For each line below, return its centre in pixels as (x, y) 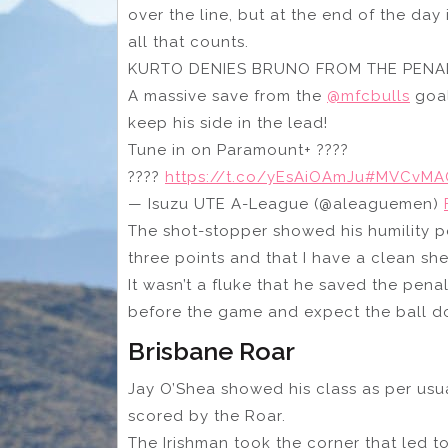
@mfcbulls (368, 96)
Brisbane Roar (211, 351)
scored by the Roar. (207, 416)
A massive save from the (227, 96)
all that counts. (188, 42)
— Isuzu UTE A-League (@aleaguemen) (286, 204)
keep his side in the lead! (228, 123)
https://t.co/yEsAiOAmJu (265, 177)
